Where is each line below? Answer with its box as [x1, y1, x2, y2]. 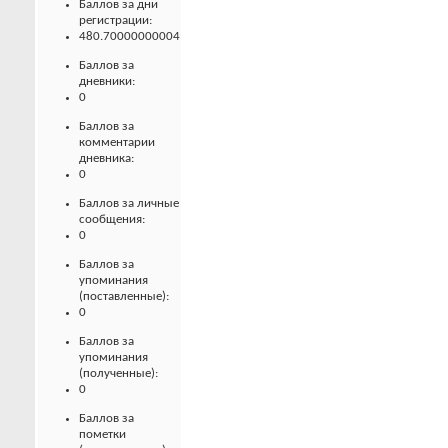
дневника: [79, 151, 134, 165]
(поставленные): [79, 289, 169, 303]
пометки [79, 427, 126, 441]
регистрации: [79, 13, 152, 27]
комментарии [79, 135, 155, 149]
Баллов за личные [79, 196, 179, 210]
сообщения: [79, 212, 145, 226]
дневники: [79, 74, 135, 88]
